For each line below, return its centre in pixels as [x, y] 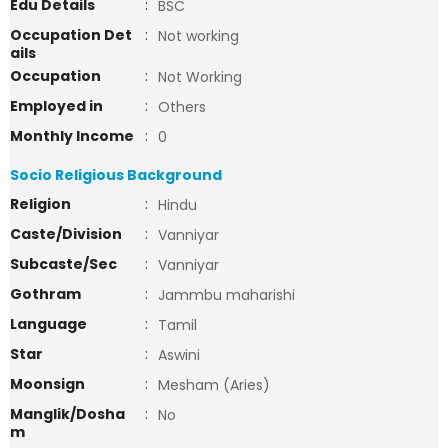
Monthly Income [72, 136]
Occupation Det [71, 35]
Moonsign [47, 384]
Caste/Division [66, 234]
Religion [40, 204]
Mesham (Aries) [214, 385]
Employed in [56, 106]
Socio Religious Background [116, 175]
